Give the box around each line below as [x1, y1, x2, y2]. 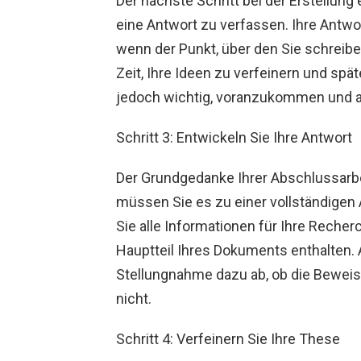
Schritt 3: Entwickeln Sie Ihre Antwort [116, 129, 352, 147]
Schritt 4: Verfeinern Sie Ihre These [116, 330, 340, 348]
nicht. [116, 290, 151, 308]
